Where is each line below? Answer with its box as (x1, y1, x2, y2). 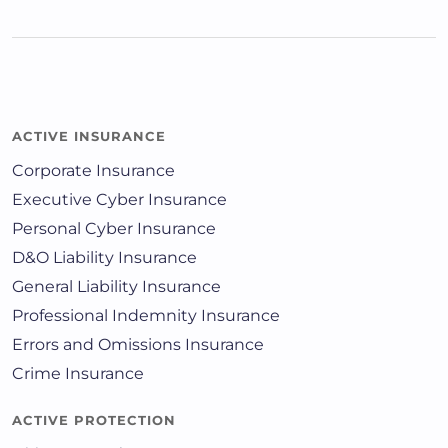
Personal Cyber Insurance (12, 219, 216, 239)
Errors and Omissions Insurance (12, 335, 264, 355)
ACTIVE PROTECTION (12, 412, 176, 429)
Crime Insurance (12, 364, 144, 384)
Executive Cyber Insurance (12, 190, 227, 210)
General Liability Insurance (12, 277, 221, 297)
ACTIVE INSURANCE (12, 128, 166, 145)
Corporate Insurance (12, 161, 175, 181)
